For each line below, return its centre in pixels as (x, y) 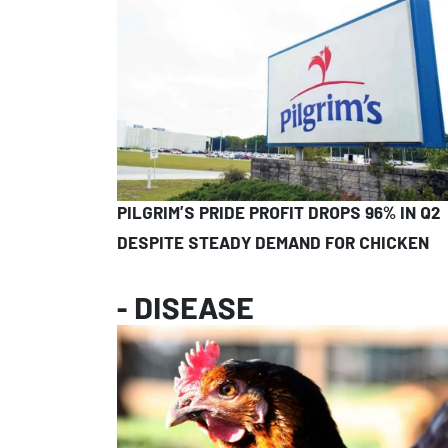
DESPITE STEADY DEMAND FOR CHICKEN (273, 246)
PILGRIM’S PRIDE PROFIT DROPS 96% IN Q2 (279, 216)
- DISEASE (185, 313)
